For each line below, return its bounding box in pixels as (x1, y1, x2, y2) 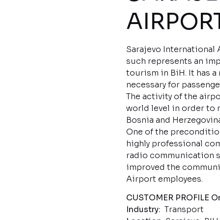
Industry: (126, 204, 163, 215)
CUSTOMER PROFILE (126, 192, 209, 203)
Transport (163, 204, 204, 215)
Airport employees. (126, 173, 203, 184)
